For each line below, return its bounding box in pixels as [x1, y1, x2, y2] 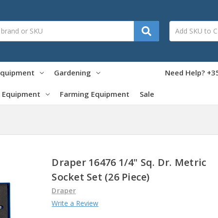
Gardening [54, 67, 91, 77]
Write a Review [52, 198, 99, 208]
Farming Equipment [59, 89, 129, 99]
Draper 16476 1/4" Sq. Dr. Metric [52, 155, 207, 169]
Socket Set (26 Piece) [52, 170, 150, 183]
